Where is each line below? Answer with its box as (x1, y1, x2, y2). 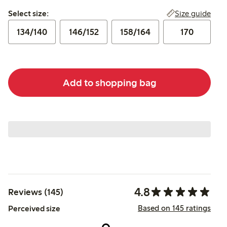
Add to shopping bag (62, 76, 157, 89)
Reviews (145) (8, 186, 63, 198)
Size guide (175, 9, 211, 19)
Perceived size (8, 204, 60, 214)
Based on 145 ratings (138, 203, 211, 213)
